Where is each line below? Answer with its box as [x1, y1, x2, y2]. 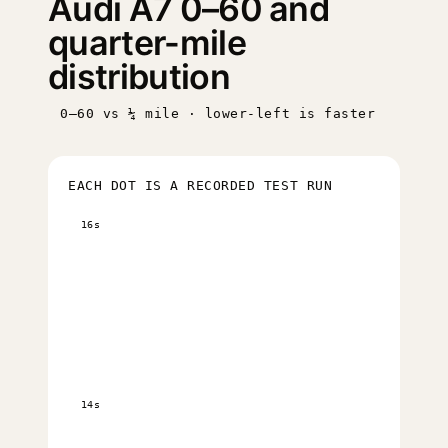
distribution [48, 56, 230, 97]
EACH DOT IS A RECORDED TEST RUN [68, 178, 333, 193]
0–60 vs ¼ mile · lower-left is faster [60, 106, 376, 121]
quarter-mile [48, 22, 246, 63]
